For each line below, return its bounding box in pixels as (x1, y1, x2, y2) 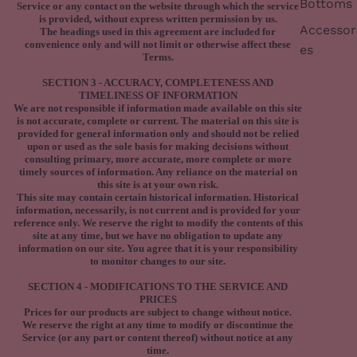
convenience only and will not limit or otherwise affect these (25, 38, 291, 51)
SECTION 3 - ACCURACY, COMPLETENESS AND (42, 76, 273, 89)
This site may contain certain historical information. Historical (17, 191, 299, 204)
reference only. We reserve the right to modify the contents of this (13, 217, 303, 229)
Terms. (142, 51, 174, 64)
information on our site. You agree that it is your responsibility (18, 242, 298, 255)
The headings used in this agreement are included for (40, 25, 276, 38)
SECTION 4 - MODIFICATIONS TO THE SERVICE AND (28, 280, 288, 293)
